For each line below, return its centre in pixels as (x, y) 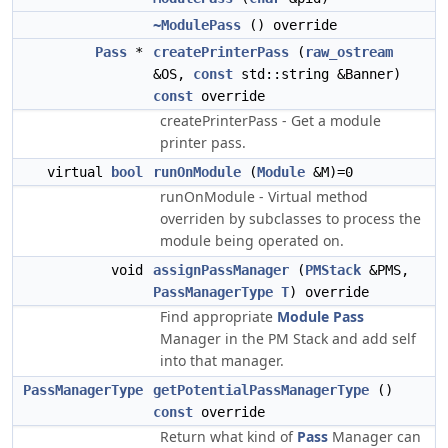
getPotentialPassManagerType (261, 390)
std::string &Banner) (317, 74)
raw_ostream (349, 52)
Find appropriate (218, 316)
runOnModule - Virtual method (264, 196)
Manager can (374, 436)
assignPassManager (221, 270)
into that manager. (222, 360)
